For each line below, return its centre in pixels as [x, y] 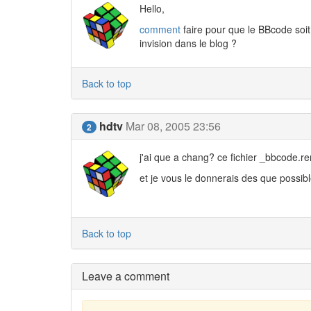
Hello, [152, 8]
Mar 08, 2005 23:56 [173, 126]
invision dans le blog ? [188, 43]
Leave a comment [126, 276]
